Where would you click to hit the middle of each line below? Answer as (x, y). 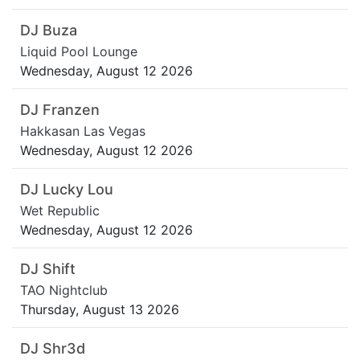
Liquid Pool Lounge (79, 52)
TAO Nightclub (64, 290)
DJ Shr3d (53, 349)
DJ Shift (48, 269)
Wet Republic (60, 211)
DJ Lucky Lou (67, 190)
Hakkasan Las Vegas (83, 131)
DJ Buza (49, 31)
